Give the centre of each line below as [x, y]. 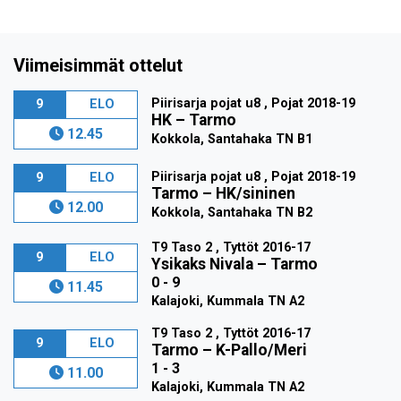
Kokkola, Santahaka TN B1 [232, 140]
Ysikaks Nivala [203, 264]
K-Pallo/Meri [262, 350]
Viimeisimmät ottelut [98, 66]
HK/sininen [256, 194]
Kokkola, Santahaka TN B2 [232, 213]
